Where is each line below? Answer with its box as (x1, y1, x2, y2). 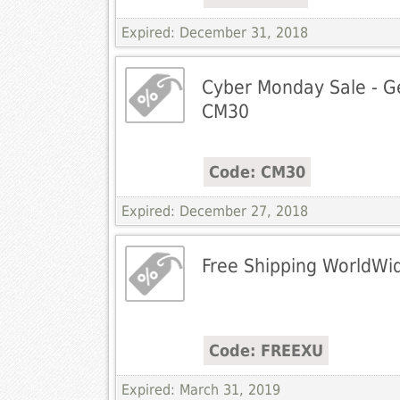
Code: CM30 (208, 162, 305, 182)
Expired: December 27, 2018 (121, 203, 308, 221)
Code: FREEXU (208, 341, 323, 361)
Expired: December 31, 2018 (121, 24, 308, 42)
